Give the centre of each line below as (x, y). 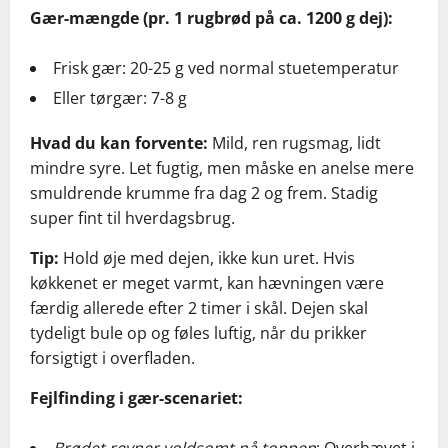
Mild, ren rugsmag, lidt (294, 143)
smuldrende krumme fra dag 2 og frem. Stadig (204, 193)
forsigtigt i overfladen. (112, 358)
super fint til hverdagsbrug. (132, 218)
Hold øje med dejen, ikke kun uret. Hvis (207, 258)
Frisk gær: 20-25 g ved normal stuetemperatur (226, 68)
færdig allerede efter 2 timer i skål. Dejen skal (199, 308)
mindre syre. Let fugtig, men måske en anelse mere (222, 168)
